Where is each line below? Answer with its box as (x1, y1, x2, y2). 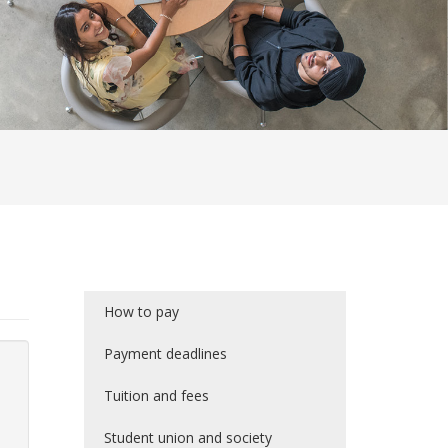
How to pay (103, 301, 179, 321)
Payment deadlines (103, 343, 227, 363)
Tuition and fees (103, 385, 209, 405)
